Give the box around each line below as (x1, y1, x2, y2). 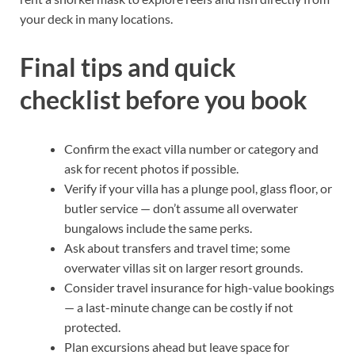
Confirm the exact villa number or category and (64, 141, 319, 157)
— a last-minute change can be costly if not (64, 300, 293, 315)
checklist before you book (20, 84, 307, 116)
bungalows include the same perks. (64, 220, 252, 236)
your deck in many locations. (20, 10, 173, 26)
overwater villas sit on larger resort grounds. (64, 260, 303, 276)
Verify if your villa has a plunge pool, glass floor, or (64, 181, 332, 197)
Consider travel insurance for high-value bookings (64, 280, 334, 296)
